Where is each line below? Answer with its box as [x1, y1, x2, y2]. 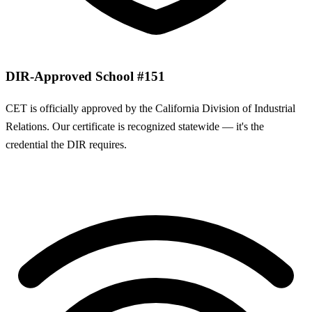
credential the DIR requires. [6, 139, 127, 151]
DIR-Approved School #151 [6, 68, 165, 84]
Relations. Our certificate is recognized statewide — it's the [6, 120, 264, 133]
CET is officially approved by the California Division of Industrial [6, 102, 295, 115]
